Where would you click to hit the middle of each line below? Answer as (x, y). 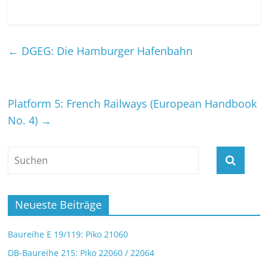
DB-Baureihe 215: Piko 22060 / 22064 (81, 253)
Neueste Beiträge (59, 205)
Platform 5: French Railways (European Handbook (133, 104)
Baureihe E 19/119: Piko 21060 (68, 234)
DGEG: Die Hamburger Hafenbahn (106, 51)
